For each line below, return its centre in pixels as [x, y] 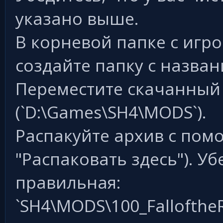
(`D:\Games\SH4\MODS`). [111, 112]
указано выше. [77, 19]
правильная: [68, 182]
